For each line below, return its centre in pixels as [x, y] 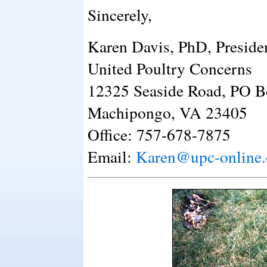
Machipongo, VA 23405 [167, 112]
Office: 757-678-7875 [159, 134]
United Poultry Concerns [170, 68]
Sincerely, [120, 15]
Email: [112, 156]
